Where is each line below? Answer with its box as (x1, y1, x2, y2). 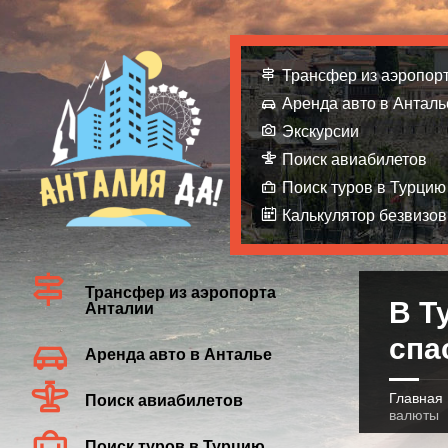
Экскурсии (282, 123, 359, 140)
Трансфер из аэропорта (85, 284, 276, 301)
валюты (388, 407, 439, 423)
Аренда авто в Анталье (85, 346, 272, 363)
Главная (388, 390, 443, 406)
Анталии (85, 300, 154, 317)
